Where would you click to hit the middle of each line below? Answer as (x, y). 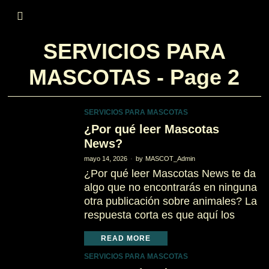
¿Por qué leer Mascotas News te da (170, 174)
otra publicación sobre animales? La (170, 201)
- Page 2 (195, 77)
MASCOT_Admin (170, 159)
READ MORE (125, 238)
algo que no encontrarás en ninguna (170, 187)
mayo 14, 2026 (105, 159)
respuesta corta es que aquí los (159, 215)
